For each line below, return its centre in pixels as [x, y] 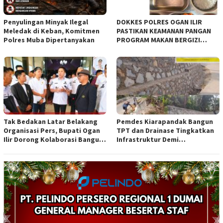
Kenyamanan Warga [149, 148]
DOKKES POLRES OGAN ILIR [159, 22]
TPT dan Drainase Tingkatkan [165, 130]
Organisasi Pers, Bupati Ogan [52, 130]
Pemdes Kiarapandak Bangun [165, 121]
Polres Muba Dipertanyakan [49, 40]
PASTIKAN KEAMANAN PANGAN [164, 31]
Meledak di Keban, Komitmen [52, 31]
